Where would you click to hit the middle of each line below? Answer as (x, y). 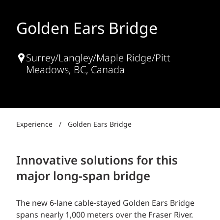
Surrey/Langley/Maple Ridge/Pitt (98, 59)
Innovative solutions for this (97, 161)
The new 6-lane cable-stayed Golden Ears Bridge (105, 204)
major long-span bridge (83, 177)
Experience (34, 125)
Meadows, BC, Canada (75, 70)
